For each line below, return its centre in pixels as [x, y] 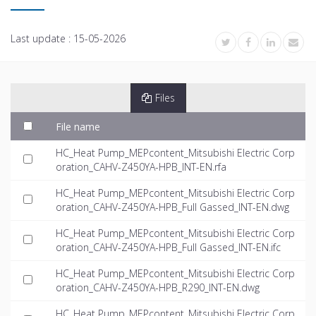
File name [78, 126]
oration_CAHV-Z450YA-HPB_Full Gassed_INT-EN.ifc [168, 247]
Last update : [42, 38]
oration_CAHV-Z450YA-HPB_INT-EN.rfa [141, 166]
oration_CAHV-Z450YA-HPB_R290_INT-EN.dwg [158, 287]
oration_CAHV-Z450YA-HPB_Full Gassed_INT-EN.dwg [172, 207]
